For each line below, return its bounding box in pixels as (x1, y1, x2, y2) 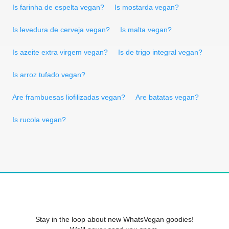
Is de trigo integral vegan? (118, 48, 202, 56)
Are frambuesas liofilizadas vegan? (12, 93, 125, 101)
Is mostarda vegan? (114, 3, 179, 11)
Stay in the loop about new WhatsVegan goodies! (35, 215, 194, 223)
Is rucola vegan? (12, 115, 66, 124)
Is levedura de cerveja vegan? (12, 25, 110, 34)
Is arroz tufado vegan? (12, 70, 85, 79)
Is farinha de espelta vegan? (12, 3, 104, 11)
